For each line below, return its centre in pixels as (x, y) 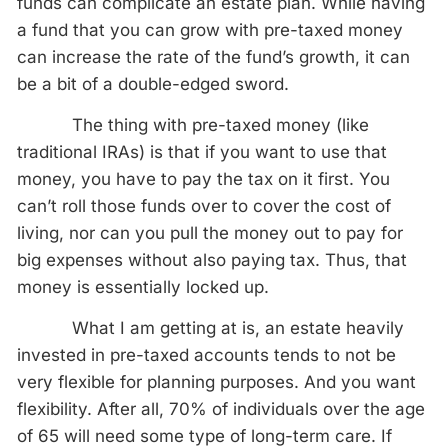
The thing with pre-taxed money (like (193, 125)
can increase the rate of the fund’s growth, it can (213, 57)
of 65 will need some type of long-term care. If (204, 436)
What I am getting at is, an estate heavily (210, 328)
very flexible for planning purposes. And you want (216, 382)
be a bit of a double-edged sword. (153, 84)
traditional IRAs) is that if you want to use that (202, 152)
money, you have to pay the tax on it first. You (203, 179)
